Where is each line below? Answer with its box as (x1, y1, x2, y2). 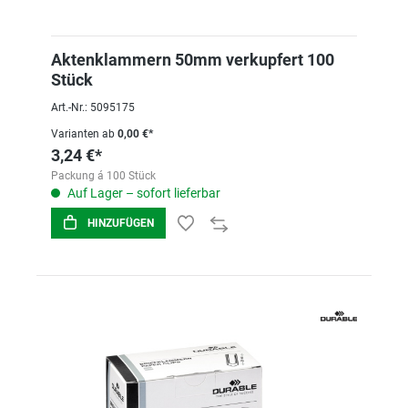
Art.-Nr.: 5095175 (51, 101, 135, 114)
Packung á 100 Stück (51, 169, 156, 182)
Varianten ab (51, 127, 115, 140)
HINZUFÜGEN (87, 217, 154, 229)
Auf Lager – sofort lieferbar (65, 186, 220, 200)
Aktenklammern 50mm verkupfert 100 (51, 50, 334, 69)
